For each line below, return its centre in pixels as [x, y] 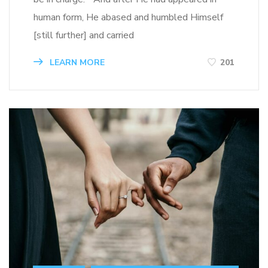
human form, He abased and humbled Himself [128, 17]
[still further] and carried [84, 35]
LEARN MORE [76, 62]
